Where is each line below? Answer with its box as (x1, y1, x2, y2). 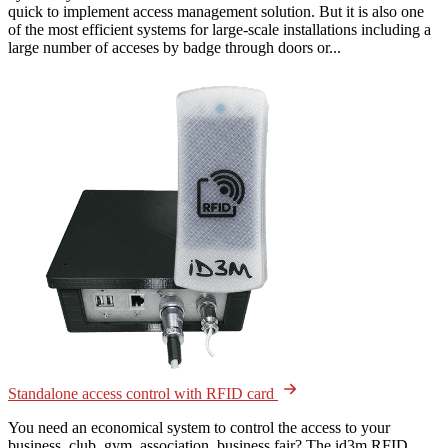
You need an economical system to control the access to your (8, 418, 390, 436)
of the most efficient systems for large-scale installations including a (8, 20, 431, 38)
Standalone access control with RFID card (8, 384, 278, 402)
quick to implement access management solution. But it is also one (8, 2, 424, 20)
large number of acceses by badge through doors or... (8, 38, 341, 56)
